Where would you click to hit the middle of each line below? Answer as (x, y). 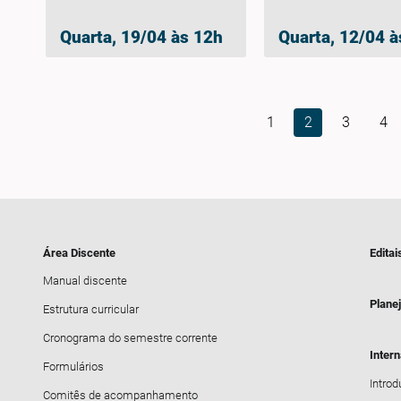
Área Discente (80, 252)
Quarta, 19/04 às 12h (141, 37)
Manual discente (85, 281)
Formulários (74, 366)
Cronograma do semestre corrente (131, 338)
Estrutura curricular (91, 310)
